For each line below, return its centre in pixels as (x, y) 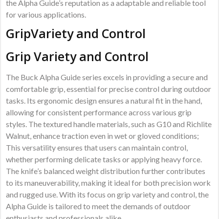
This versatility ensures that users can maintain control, (97, 148)
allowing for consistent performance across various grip (99, 112)
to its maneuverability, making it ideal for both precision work (109, 183)
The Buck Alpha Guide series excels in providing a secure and (107, 77)
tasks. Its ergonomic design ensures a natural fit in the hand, (104, 101)
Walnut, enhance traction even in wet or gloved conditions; (103, 136)
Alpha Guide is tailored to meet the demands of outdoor (99, 206)
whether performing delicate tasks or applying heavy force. (104, 159)
